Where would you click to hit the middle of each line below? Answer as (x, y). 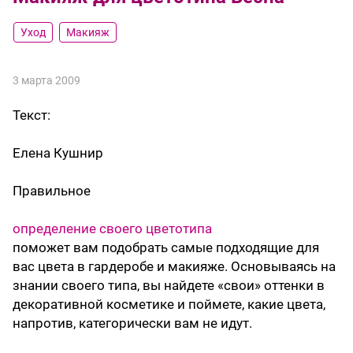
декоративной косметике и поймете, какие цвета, (169, 305)
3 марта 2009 (46, 81)
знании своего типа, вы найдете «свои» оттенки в (169, 286)
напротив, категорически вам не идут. (132, 323)
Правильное (52, 191)
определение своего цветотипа (112, 229)
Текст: (32, 115)
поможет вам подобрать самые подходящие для (166, 248)
